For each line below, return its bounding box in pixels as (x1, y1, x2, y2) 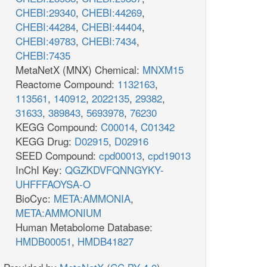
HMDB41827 (77, 234, 133, 249)
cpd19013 (148, 148, 191, 163)
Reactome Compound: (15, 76, 117, 92)
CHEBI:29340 (15, 5, 76, 20)
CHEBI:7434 (82, 33, 136, 49)
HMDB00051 (15, 234, 72, 249)
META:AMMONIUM (15, 205, 101, 221)
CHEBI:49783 (15, 33, 76, 49)
